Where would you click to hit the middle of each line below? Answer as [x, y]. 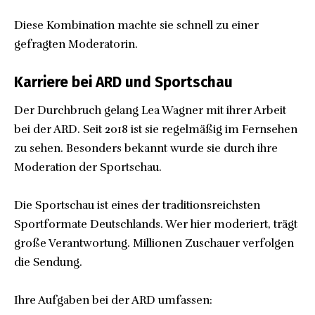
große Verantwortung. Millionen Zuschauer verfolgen [154, 243]
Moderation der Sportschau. [88, 167]
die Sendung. [48, 262]
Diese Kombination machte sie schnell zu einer [136, 26]
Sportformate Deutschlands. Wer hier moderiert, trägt [156, 224]
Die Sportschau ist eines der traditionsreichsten [137, 205]
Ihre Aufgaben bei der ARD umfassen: [113, 300]
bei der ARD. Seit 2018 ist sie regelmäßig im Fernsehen [156, 129]
